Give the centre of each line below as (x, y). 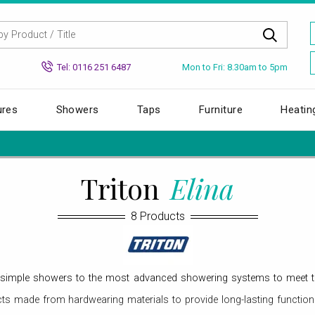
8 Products (157, 216)
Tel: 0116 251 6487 (94, 67)
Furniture (221, 109)
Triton (124, 188)
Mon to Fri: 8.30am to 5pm (235, 67)
